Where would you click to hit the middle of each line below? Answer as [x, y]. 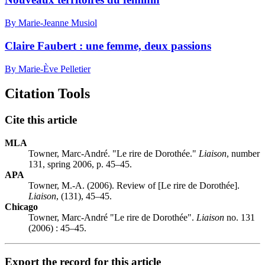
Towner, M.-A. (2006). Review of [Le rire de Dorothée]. [134, 186]
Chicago [21, 207]
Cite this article [41, 120]
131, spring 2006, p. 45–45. [80, 164]
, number [243, 154]
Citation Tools [47, 94]
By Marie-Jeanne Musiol [51, 23]
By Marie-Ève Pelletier [48, 69]
